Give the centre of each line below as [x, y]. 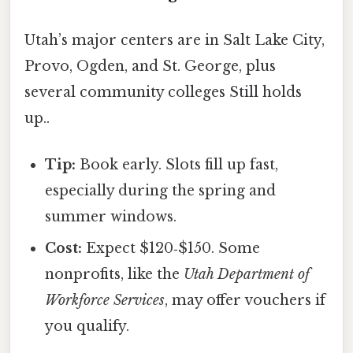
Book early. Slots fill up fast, [177, 165]
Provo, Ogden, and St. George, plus [150, 67]
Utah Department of [247, 275]
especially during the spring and [161, 191]
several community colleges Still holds [163, 93]
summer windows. [111, 217]
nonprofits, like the [115, 275]
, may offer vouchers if [245, 301]
